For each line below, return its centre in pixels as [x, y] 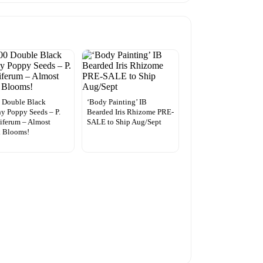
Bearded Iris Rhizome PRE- [130, 112]
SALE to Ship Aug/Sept [124, 122]
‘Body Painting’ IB [117, 102]
